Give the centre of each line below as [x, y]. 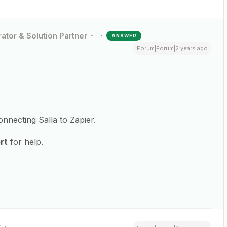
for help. [25, 142]
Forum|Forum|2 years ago [172, 48]
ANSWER [124, 35]
